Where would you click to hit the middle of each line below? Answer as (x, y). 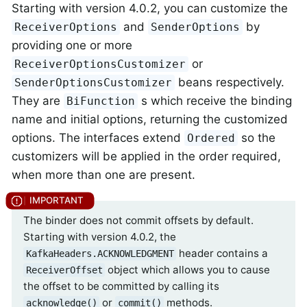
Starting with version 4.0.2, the (100, 237)
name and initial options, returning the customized (150, 120)
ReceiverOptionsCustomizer (100, 64)
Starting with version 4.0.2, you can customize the (150, 9)
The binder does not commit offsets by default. (138, 220)
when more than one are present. (103, 175)
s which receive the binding (215, 101)
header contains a (222, 253)
